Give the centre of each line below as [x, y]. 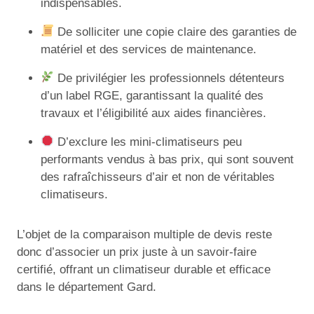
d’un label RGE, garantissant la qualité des [152, 95]
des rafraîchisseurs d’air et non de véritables [158, 177]
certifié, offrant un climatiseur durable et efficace [144, 269]
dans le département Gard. [87, 287]
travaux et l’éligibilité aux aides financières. [153, 113]
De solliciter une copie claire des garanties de [176, 32]
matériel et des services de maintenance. [149, 49]
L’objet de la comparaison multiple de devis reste [144, 234]
